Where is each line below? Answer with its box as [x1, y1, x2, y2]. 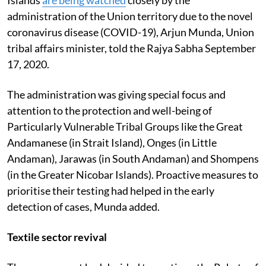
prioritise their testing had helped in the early [7, 183, 214, 197]
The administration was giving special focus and [7, 87, 226, 101]
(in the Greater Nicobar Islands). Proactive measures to [7, 167, 258, 181]
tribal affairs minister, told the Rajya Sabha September [7, 41, 256, 55]
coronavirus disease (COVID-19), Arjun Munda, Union [7, 25, 254, 39]
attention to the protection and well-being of [7, 103, 212, 117]
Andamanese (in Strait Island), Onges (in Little [7, 135, 217, 149]
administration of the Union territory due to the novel [7, 9, 253, 23]
